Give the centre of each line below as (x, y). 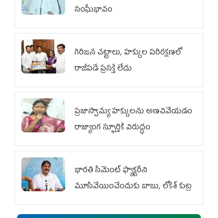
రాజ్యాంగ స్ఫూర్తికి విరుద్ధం (112, 128)
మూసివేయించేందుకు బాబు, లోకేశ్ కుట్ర (133, 187)
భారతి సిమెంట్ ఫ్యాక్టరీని (111, 171)
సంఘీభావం (93, 10)
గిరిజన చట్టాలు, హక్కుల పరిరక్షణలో (128, 53)
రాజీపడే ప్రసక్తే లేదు (103, 69)
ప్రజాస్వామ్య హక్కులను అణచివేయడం (133, 112)
